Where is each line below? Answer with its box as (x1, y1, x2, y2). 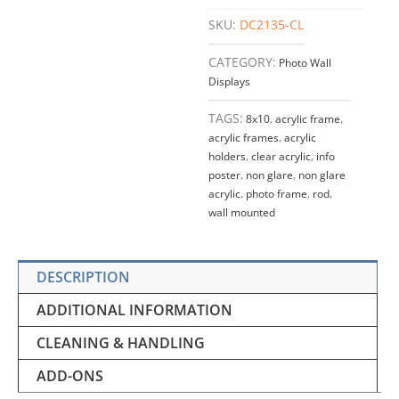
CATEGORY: (208, 53, 276, 71)
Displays (208, 74, 250, 90)
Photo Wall (279, 55, 331, 71)
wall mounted (208, 205, 275, 221)
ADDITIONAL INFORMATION (37, 300, 232, 321)
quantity (208, 4, 257, 21)
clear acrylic (251, 149, 311, 165)
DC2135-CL (240, 16, 304, 34)
